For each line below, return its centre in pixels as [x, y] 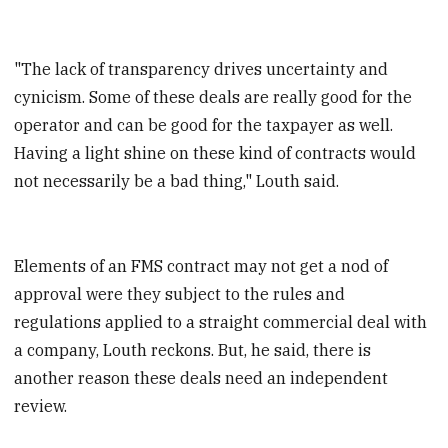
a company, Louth [83, 349]
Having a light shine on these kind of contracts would [215, 152]
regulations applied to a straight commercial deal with [221, 321]
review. [41, 405]
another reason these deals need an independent [201, 377]
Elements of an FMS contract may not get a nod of [201, 265]
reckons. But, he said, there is [261, 349]
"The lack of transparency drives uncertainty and [201, 68]
